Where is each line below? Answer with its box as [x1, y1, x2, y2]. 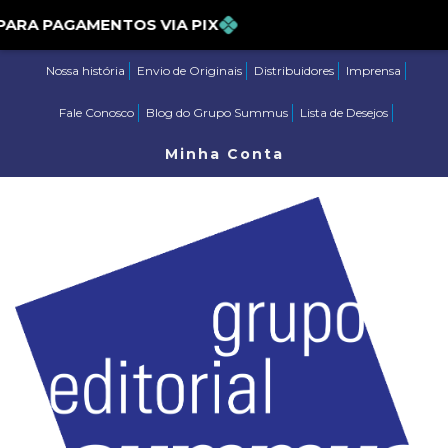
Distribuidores [254, 63, 334, 78]
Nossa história [46, 63, 125, 78]
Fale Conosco [59, 105, 134, 120]
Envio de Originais [137, 63, 242, 78]
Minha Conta [164, 145, 284, 163]
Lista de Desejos [300, 105, 388, 120]
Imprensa [346, 63, 401, 78]
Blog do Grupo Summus [146, 105, 288, 120]
